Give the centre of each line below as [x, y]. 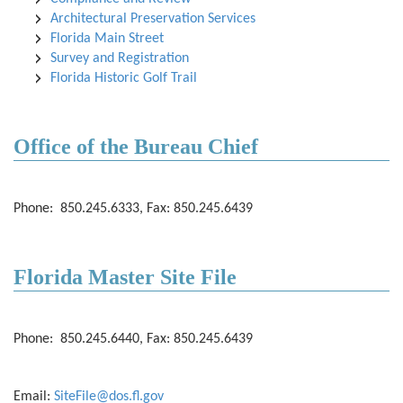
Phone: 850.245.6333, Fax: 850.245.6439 [133, 209]
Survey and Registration [120, 58]
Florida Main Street [107, 39]
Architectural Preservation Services [153, 19]
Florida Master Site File [125, 277]
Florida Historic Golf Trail [124, 78]
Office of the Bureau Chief [136, 147]
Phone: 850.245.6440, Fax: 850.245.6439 [133, 339]
